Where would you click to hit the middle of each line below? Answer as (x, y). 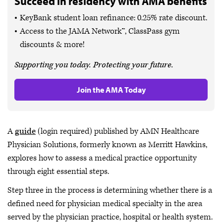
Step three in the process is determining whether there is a (110, 190)
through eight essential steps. (58, 171)
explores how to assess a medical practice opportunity (102, 158)
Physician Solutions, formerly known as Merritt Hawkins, (107, 145)
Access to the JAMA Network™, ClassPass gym (100, 31)
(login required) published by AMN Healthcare (117, 131)
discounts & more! (52, 45)
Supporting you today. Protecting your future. (94, 65)
